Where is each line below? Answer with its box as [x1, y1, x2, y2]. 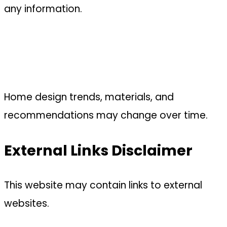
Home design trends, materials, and [4, 90, 174, 104]
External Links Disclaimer [4, 140, 193, 161]
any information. [4, 2, 82, 16]
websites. [4, 196, 49, 210]
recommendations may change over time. [4, 108, 208, 123]
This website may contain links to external [4, 178, 202, 192]
